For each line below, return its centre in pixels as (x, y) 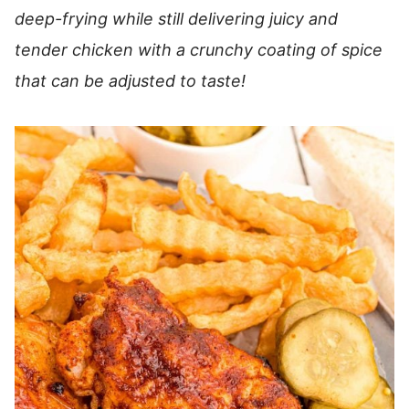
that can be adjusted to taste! (135, 81)
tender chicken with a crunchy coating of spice (199, 50)
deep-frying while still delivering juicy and (176, 19)
